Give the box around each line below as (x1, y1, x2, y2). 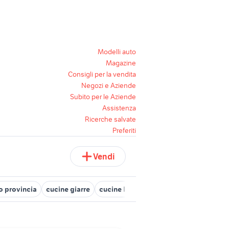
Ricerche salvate (85, 114, 136, 124)
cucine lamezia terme (99, 185, 170, 194)
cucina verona (179, 185, 227, 194)
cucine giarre (46, 185, 90, 194)
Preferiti (112, 126, 136, 135)
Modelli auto (98, 47, 136, 56)
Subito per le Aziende (70, 92, 136, 101)
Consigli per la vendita (68, 70, 136, 79)
